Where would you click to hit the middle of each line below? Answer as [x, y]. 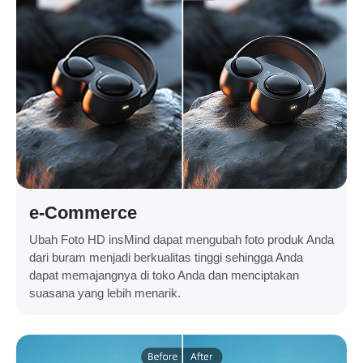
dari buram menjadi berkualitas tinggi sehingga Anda [166, 257]
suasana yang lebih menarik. [105, 293]
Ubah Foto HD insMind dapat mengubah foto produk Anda [181, 239]
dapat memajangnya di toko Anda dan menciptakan [164, 275]
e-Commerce [83, 212]
